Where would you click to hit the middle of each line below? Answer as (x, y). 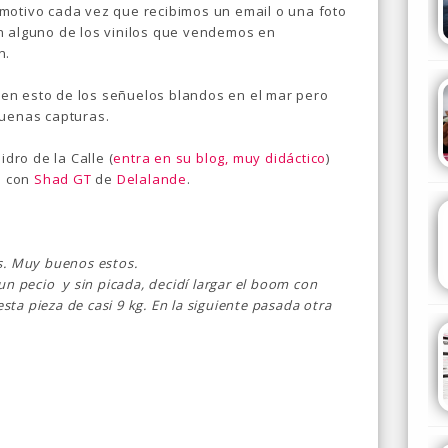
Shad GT (63, 179)
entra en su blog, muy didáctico (220, 158)
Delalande (152, 179)
